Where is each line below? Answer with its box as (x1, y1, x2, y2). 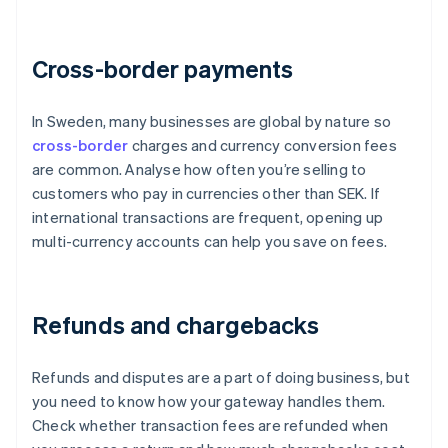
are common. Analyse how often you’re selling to (32, 159, 367, 180)
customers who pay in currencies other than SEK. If (32, 183, 381, 204)
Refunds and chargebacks (32, 309, 320, 341)
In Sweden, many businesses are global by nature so (32, 111, 392, 132)
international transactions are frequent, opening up (32, 207, 384, 228)
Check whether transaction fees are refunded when (32, 415, 389, 436)
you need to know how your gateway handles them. (32, 391, 386, 412)
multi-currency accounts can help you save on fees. (32, 231, 388, 252)
